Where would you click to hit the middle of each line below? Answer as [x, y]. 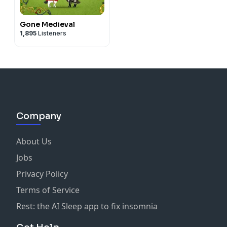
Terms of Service [48, 190]
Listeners [51, 33]
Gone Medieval [47, 24]
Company [39, 116]
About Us [34, 141]
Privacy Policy [42, 174]
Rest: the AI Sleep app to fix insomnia [87, 206]
